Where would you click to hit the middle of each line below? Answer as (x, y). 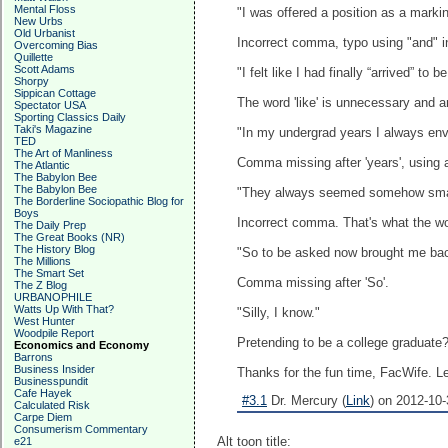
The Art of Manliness (63, 153)
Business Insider (54, 369)
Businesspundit (51, 381)
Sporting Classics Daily (70, 117)
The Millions (42, 261)
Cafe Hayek (43, 393)
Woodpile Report (54, 333)
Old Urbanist (44, 33)
